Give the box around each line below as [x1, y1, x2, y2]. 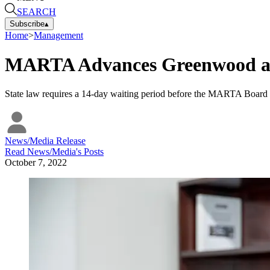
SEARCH [17, 6, 56, 17]
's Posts [76, 146, 104, 157]
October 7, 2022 [5, 157, 67, 168]
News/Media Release [5, 136, 86, 146]
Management [34, 30, 83, 40]
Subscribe [10, 19, 45, 28]
